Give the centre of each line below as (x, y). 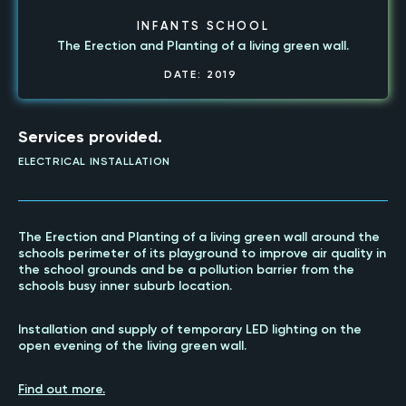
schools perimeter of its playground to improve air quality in (202, 253)
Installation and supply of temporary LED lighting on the (190, 329)
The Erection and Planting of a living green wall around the (199, 237)
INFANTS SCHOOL (203, 26)
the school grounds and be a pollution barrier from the (186, 270)
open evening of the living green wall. (132, 346)
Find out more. (62, 389)
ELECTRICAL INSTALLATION (94, 161)
